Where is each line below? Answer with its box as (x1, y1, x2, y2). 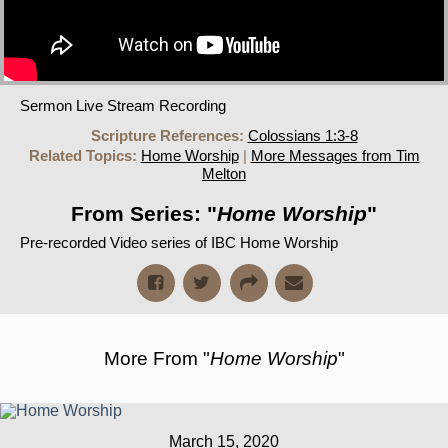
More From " (103, 347, 210, 369)
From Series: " (71, 201, 217, 225)
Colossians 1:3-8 (247, 126, 358, 144)
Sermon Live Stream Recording (20, 96, 226, 114)
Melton (202, 164, 246, 182)
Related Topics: (28, 146, 137, 164)
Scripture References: (90, 126, 244, 144)
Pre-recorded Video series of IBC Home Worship (20, 233, 338, 251)
